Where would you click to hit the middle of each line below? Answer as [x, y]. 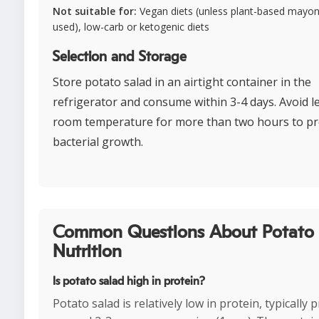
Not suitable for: [95, 11]
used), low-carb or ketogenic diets [131, 27]
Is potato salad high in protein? [129, 282]
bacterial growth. [98, 142]
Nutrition [87, 252]
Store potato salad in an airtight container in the [182, 82]
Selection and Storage [120, 57]
